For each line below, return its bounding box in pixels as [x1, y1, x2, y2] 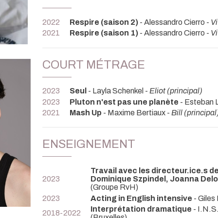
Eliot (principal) [149, 87, 202, 95]
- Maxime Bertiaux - [102, 109, 171, 117]
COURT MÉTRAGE [42, 58, 145, 71]
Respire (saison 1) [70, 29, 138, 37]
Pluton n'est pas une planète [70, 97, 179, 106]
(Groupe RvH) [91, 183, 138, 192]
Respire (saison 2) [70, 18, 138, 27]
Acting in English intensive [91, 194, 192, 202]
